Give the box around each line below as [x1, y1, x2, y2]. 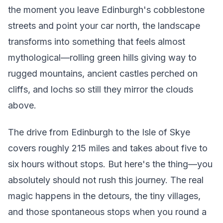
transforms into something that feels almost [8, 36, 185, 47]
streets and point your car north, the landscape [8, 20, 200, 31]
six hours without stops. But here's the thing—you [8, 159, 213, 170]
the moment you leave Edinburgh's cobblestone [8, 4, 205, 15]
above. [8, 100, 36, 111]
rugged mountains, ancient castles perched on [8, 68, 198, 79]
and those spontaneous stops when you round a [8, 207, 207, 218]
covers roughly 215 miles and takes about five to [8, 143, 208, 154]
